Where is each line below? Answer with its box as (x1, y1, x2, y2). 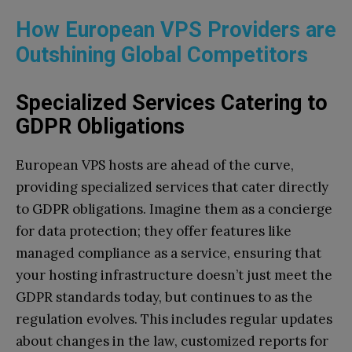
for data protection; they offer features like (16, 222, 291, 240)
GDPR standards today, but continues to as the (16, 288, 313, 306)
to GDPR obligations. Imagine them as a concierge (16, 200, 332, 218)
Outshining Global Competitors (16, 42, 308, 68)
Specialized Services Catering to (16, 90, 328, 116)
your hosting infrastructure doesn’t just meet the (16, 266, 332, 284)
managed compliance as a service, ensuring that (16, 244, 321, 262)
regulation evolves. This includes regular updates (16, 310, 332, 328)
